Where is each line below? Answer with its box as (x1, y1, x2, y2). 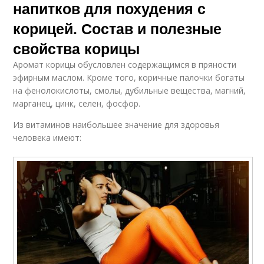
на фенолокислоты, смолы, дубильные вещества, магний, (13, 84, 246, 96)
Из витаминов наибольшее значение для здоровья (13, 118, 220, 130)
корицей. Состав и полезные (13, 17, 222, 39)
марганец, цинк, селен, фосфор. (13, 97, 141, 109)
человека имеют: (13, 131, 82, 143)
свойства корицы (13, 37, 140, 59)
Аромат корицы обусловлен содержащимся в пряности (13, 58, 237, 70)
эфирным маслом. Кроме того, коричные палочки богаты (13, 71, 245, 83)
